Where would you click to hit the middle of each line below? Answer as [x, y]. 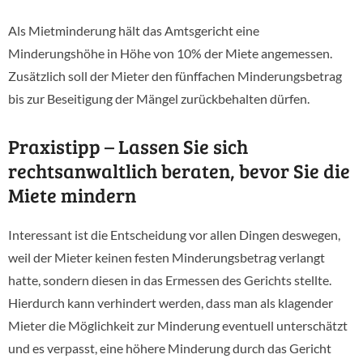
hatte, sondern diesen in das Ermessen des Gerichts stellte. [170, 280]
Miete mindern [72, 195]
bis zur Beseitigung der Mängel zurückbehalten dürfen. [159, 98]
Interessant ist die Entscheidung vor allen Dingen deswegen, [174, 235]
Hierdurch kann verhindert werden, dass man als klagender [171, 303]
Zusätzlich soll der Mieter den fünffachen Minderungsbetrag [175, 76]
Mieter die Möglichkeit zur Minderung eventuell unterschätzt [178, 325]
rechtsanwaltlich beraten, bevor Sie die [179, 171]
